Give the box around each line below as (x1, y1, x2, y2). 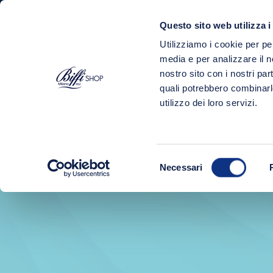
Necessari (160, 162, 203, 172)
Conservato (177, 80, 226, 91)
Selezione (159, 154, 199, 165)
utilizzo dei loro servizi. (160, 97, 258, 108)
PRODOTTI (185, 43, 236, 55)
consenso (159, 183, 199, 194)
